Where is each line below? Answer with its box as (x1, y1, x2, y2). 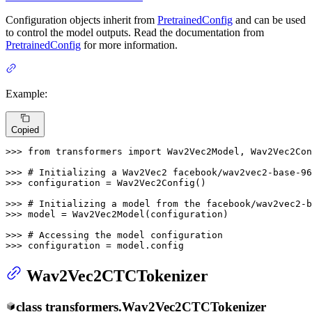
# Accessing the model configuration (28, 230, 223, 241)
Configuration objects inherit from (6, 13, 157, 26)
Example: (6, 87, 47, 100)
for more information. (81, 38, 178, 51)
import (128, 146, 162, 157)
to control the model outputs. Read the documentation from (6, 26, 264, 38)
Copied (11, 125, 39, 136)
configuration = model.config (28, 240, 184, 251)
